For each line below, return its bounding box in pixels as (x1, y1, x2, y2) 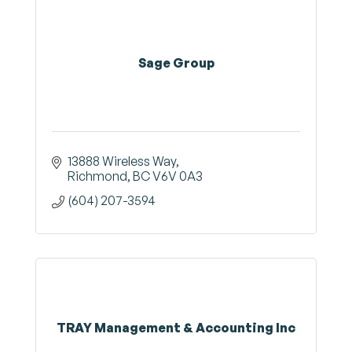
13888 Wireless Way (68, 153, 176, 169)
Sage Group (137, 54, 214, 71)
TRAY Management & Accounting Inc (57, 319, 295, 335)
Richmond (68, 168, 127, 184)
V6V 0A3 (152, 168, 203, 184)
